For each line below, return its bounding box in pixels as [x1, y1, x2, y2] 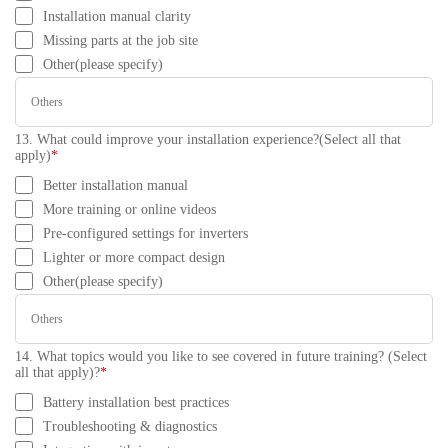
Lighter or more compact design [43, 250, 225, 265]
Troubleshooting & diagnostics [43, 419, 217, 434]
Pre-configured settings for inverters [43, 226, 248, 241]
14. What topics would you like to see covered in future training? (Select [15, 349, 427, 364]
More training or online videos [43, 202, 216, 217]
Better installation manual [43, 178, 188, 193]
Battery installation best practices [43, 395, 229, 410]
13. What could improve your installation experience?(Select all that [15, 132, 401, 147]
